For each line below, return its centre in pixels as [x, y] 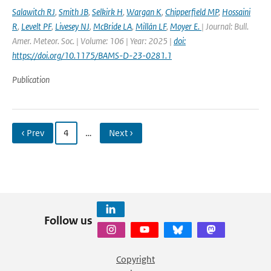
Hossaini [236, 12]
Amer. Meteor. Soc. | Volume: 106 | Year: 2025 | [93, 41]
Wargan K [144, 12]
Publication [31, 80]
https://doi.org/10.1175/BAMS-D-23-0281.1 [92, 55]
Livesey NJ [72, 26]
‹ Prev [33, 133]
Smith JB [73, 12]
